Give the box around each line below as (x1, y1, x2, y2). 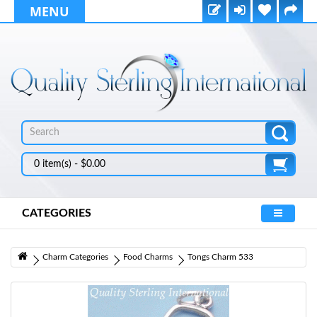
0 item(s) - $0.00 (34, 158, 105, 169)
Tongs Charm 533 (188, 252, 253, 261)
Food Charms (123, 252, 173, 261)
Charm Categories (42, 252, 108, 261)
